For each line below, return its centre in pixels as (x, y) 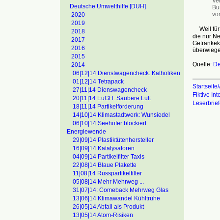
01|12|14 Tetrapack (98, 82)
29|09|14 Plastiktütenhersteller (113, 140)
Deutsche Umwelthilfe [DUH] (108, 6)
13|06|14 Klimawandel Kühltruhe (116, 198)
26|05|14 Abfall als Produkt (108, 207)
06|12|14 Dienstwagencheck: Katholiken (126, 73)
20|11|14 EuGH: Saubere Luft (112, 98)
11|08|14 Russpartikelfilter (107, 173)
